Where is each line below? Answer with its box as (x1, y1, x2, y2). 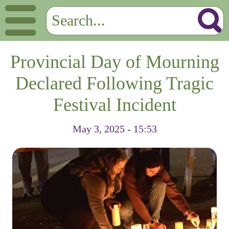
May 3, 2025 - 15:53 (72, 123, 157, 134)
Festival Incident (53, 95, 176, 115)
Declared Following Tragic (15, 73, 214, 94)
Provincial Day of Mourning (10, 52, 219, 72)
